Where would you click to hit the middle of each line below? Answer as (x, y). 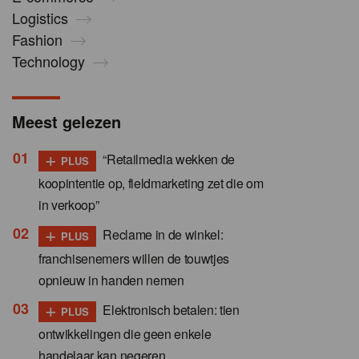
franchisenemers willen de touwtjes (134, 259)
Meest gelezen (67, 122)
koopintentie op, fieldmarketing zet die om (151, 184)
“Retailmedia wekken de (167, 159)
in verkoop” (69, 205)
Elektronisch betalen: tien (169, 310)
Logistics (40, 18)
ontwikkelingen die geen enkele (125, 333)
